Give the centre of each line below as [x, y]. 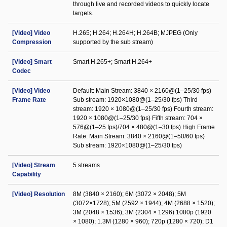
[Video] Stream [34, 165]
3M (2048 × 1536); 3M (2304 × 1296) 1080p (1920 [142, 212]
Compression [32, 42]
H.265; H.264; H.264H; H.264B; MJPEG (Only [135, 33]
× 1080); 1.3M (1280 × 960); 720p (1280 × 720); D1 [143, 221]
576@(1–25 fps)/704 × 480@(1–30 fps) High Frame [144, 127]
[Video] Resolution [39, 194]
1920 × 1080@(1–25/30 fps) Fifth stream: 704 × [138, 118]
